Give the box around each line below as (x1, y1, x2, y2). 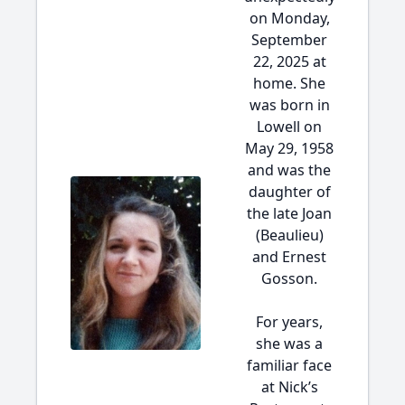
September (251, 30, 327, 50)
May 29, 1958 (245, 138, 334, 158)
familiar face (247, 355, 332, 375)
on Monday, (249, 8, 330, 28)
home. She (253, 73, 325, 93)
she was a (256, 334, 323, 353)
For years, (256, 312, 323, 332)
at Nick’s (260, 377, 318, 397)
